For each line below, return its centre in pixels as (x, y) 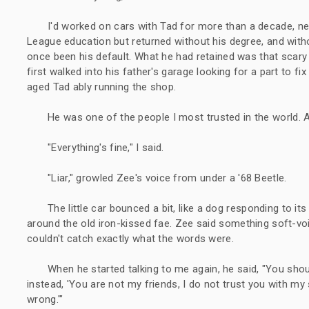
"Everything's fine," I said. (106, 147)
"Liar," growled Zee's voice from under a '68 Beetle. (167, 178)
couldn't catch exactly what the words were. (130, 238)
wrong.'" (45, 299)
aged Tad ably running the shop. (102, 87)
